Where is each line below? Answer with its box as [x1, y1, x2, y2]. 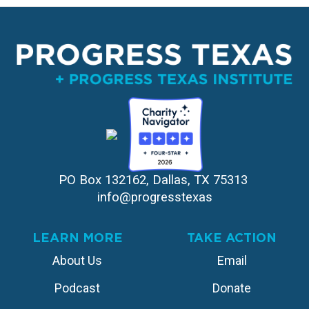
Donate [212, 281, 251, 296]
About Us [52, 253, 102, 268]
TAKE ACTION [187, 230, 277, 246]
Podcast [54, 281, 100, 296]
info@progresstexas [97, 190, 212, 206]
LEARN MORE [32, 230, 123, 246]
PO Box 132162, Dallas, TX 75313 [58, 172, 248, 188]
